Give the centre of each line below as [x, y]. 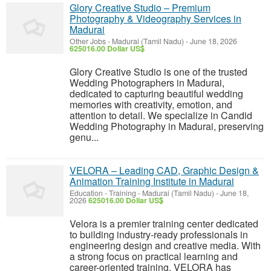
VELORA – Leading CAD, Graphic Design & [164, 170]
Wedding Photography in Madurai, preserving [167, 126]
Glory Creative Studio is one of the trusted [158, 72]
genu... [84, 137]
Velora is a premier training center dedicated [164, 224]
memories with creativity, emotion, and [151, 104]
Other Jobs [88, 41]
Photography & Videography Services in [155, 18]
